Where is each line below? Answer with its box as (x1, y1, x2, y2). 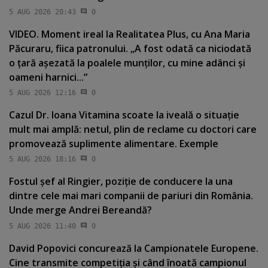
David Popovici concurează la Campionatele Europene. (9, 241, 258, 255)
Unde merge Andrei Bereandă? (9, 203, 152, 217)
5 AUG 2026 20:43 (9, 7, 76, 16)
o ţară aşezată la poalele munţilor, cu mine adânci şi (9, 56, 245, 69)
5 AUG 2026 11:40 (9, 221, 76, 230)
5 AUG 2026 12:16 (9, 88, 76, 97)
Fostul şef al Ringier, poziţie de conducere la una (9, 175, 233, 188)
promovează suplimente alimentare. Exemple (9, 136, 218, 150)
